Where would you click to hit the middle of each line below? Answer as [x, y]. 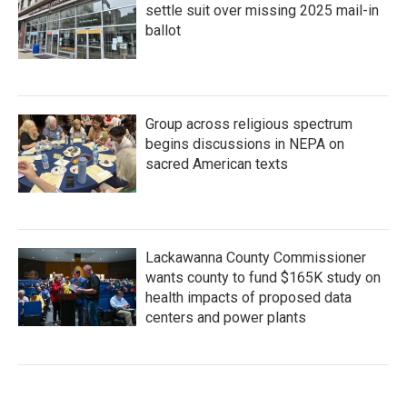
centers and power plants [226, 318]
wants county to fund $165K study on [263, 278]
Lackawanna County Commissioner [256, 258]
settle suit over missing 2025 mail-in [262, 10]
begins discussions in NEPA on [245, 144]
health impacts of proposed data [248, 298]
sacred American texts [217, 164]
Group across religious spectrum [249, 124]
